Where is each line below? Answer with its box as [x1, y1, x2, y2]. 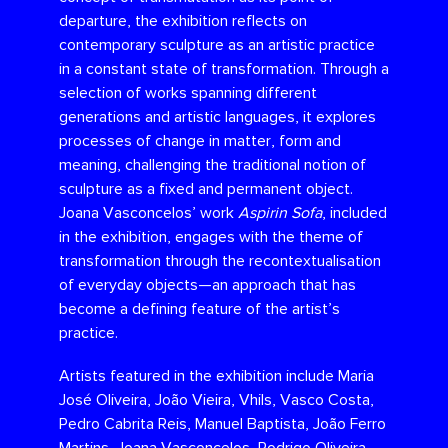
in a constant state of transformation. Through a [58, 59, 389, 80]
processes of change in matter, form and [58, 131, 341, 152]
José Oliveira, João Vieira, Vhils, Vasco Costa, [58, 390, 374, 411]
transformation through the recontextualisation [58, 251, 381, 272]
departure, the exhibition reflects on [58, 11, 307, 32]
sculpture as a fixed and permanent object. [58, 179, 353, 200]
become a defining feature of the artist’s [58, 299, 340, 320]
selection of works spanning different [58, 83, 317, 104]
